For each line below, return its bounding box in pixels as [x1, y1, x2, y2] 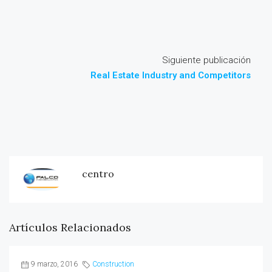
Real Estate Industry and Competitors [90, 70, 251, 81]
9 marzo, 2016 [31, 260, 78, 269]
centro [82, 168, 114, 180]
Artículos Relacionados [9, 220, 131, 235]
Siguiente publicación [162, 55, 251, 66]
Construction [92, 260, 134, 269]
